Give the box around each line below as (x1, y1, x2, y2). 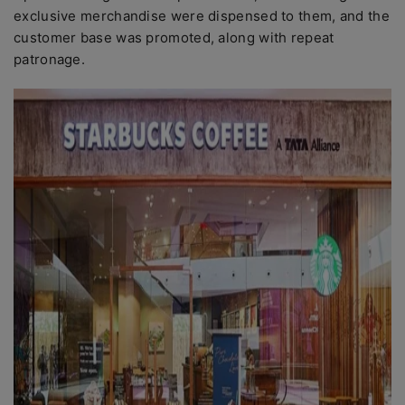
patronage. (14, 51, 86, 68)
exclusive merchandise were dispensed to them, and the (14, 7, 390, 24)
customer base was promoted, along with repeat (14, 29, 334, 46)
